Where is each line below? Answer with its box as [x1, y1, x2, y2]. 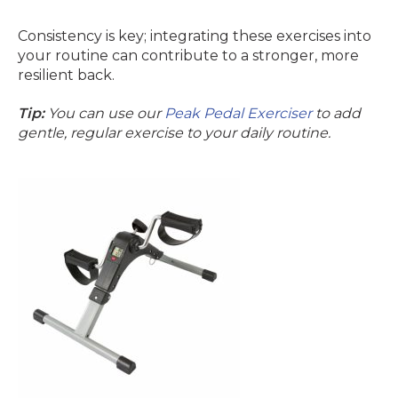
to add [312, 105, 361, 122]
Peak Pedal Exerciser [164, 105, 312, 122]
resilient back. [18, 67, 115, 84]
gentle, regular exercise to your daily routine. [18, 124, 330, 141]
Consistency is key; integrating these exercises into [18, 28, 371, 44]
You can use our [44, 105, 164, 122]
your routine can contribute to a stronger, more [18, 47, 359, 64]
